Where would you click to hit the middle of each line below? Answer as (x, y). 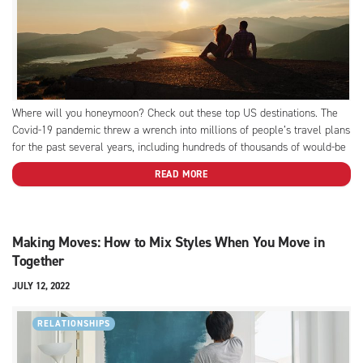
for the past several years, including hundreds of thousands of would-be (179, 147)
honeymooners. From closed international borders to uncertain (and (169, 164)
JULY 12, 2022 (41, 286)
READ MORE (181, 174)
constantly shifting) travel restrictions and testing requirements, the (168, 181)
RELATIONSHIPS (74, 323)
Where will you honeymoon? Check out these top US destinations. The (175, 113)
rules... (28, 198)
